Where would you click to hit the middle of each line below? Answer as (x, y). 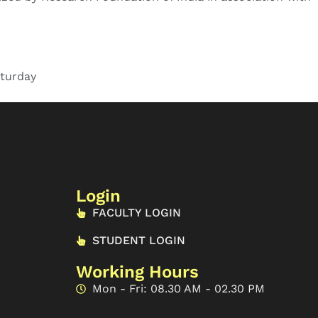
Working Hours (137, 272)
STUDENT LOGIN (138, 241)
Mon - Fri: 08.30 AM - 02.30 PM (178, 289)
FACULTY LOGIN (136, 213)
